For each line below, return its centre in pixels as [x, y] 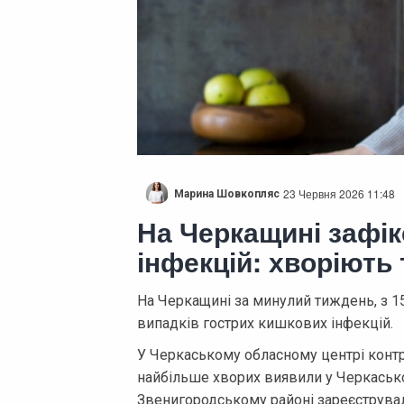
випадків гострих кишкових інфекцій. [265, 323]
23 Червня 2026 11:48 [339, 193]
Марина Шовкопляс [227, 193]
